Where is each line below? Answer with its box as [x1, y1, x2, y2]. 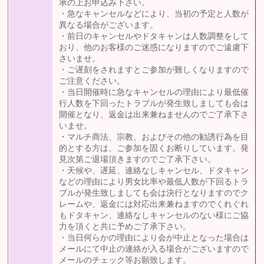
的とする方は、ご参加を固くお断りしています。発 [59, 144, 249, 153]
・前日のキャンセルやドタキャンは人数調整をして [59, 32, 249, 41]
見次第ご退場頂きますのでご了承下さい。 [59, 155, 216, 164]
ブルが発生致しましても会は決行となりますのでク [59, 189, 249, 198]
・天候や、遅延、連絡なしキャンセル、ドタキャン [59, 166, 249, 176]
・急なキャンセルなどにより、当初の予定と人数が [59, 9, 249, 19]
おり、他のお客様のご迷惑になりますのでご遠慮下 [59, 43, 249, 52]
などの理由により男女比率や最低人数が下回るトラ [59, 177, 249, 187]
